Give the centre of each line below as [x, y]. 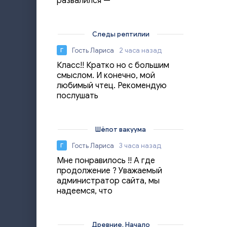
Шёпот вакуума [121, 129]
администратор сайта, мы [108, 181]
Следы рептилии [121, 34]
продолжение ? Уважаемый [109, 171]
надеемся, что [85, 191]
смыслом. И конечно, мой [106, 75]
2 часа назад [140, 50]
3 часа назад [140, 145]
